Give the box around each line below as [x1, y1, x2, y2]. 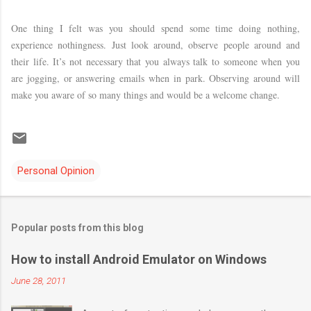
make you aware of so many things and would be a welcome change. [11, 87, 283, 101]
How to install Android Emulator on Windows [11, 251, 267, 267]
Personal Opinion [17, 164, 94, 177]
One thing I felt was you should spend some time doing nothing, [11, 21, 300, 35]
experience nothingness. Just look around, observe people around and [11, 37, 300, 51]
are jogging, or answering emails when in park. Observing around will [11, 71, 300, 85]
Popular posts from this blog [11, 221, 144, 233]
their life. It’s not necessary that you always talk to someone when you [11, 54, 300, 68]
